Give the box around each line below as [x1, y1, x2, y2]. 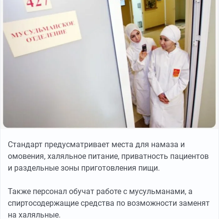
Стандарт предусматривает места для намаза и [8, 140, 185, 150]
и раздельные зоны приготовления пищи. [8, 163, 160, 173]
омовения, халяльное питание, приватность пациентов [8, 152, 209, 161]
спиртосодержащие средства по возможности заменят [8, 198, 210, 208]
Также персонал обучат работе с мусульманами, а [8, 187, 193, 197]
